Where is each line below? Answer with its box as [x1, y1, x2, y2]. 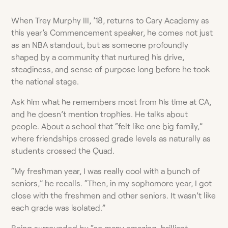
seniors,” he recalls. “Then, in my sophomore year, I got [11, 178, 212, 188]
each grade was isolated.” [11, 202, 106, 212]
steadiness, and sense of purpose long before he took [11, 64, 210, 74]
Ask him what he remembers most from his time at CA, [11, 96, 212, 106]
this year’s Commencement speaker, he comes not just [11, 27, 213, 37]
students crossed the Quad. [11, 145, 115, 155]
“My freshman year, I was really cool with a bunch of [11, 165, 201, 176]
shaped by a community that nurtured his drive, [11, 51, 185, 62]
